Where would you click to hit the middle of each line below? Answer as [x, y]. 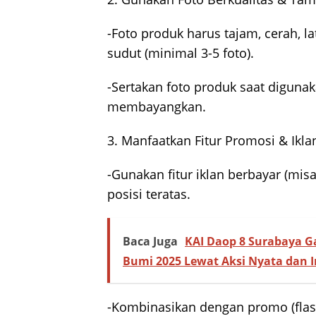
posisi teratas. [149, 194]
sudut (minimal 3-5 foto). [181, 53]
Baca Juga [150, 242]
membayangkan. [157, 107]
